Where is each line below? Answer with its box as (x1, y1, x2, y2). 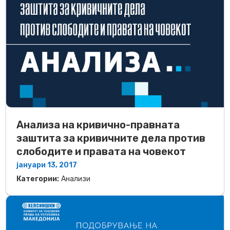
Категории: (16, 175, 59, 184)
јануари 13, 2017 (16, 161, 77, 170)
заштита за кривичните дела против (16, 132, 205, 145)
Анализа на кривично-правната (16, 119, 180, 131)
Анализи (61, 175, 90, 184)
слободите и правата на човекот (16, 145, 186, 158)
